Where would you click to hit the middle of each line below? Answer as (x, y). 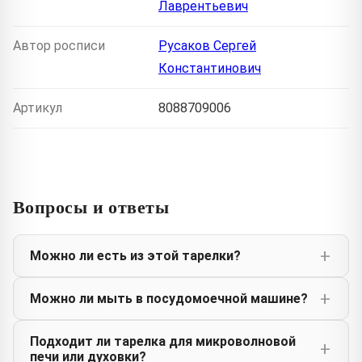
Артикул (38, 108)
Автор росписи (59, 46)
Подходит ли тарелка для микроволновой (163, 342)
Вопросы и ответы (91, 207)
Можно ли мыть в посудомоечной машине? (169, 299)
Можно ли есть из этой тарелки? (135, 256)
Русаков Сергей (207, 46)
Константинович (210, 69)
